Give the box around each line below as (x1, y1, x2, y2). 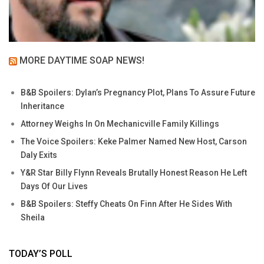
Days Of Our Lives (21, 181, 88, 192)
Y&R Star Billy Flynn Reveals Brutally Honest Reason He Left (21, 168, 247, 178)
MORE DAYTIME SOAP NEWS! (19, 55, 144, 67)
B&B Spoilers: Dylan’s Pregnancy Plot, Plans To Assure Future (21, 88, 255, 98)
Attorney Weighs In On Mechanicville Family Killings (21, 119, 219, 129)
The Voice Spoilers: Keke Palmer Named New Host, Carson (21, 137, 247, 147)
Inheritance (21, 101, 64, 111)
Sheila (21, 213, 45, 223)
